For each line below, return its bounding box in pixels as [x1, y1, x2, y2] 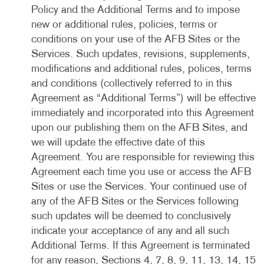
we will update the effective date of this [31, 138, 205, 148]
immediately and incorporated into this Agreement [31, 108, 254, 118]
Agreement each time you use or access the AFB [31, 167, 251, 177]
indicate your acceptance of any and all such [31, 226, 229, 236]
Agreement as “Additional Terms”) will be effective [31, 94, 256, 104]
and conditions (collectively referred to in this [31, 79, 232, 89]
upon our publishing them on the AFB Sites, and [31, 123, 247, 133]
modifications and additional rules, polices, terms [31, 64, 252, 74]
